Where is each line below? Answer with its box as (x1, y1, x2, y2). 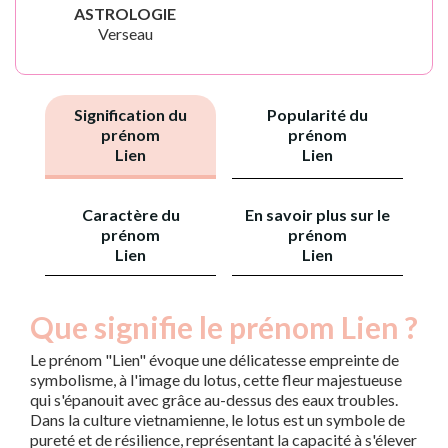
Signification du (74, 105, 187, 124)
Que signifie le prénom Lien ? (30, 309, 418, 345)
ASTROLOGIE (74, 4, 176, 23)
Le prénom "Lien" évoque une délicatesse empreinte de (30, 350, 399, 369)
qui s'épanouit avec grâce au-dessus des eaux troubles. (30, 390, 398, 409)
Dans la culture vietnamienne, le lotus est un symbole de (30, 410, 405, 429)
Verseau (97, 24, 153, 43)
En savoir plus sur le (245, 205, 390, 224)
